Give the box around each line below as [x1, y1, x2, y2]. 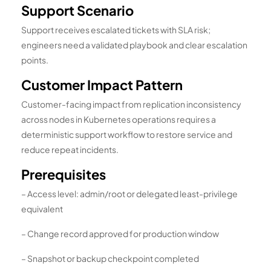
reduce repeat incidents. [21, 143, 119, 155]
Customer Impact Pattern [21, 76, 183, 93]
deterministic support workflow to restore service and [21, 128, 232, 140]
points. [21, 54, 48, 65]
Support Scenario [21, 1, 134, 19]
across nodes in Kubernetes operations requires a [21, 113, 216, 125]
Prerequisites [21, 165, 106, 183]
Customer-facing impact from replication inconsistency [21, 98, 241, 109]
